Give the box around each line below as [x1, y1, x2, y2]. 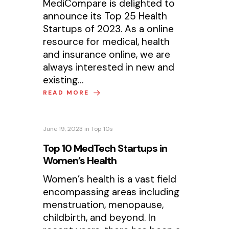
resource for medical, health [43, 35, 170, 48]
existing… [43, 73, 84, 86]
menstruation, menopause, [43, 198, 164, 211]
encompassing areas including [43, 185, 180, 198]
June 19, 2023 [43, 124, 83, 133]
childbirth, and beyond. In [43, 211, 156, 224]
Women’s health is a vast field [43, 172, 177, 186]
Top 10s [91, 124, 113, 133]
